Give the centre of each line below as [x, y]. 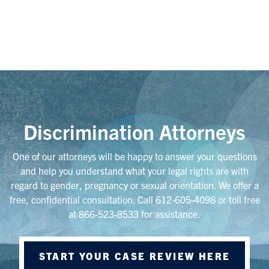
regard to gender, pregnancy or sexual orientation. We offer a [134, 185]
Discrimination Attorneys [134, 131]
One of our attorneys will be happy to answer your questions [134, 156]
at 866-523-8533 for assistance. [134, 214]
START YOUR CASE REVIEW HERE [134, 256]
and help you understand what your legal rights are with [134, 171]
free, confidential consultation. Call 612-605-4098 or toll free [134, 199]
